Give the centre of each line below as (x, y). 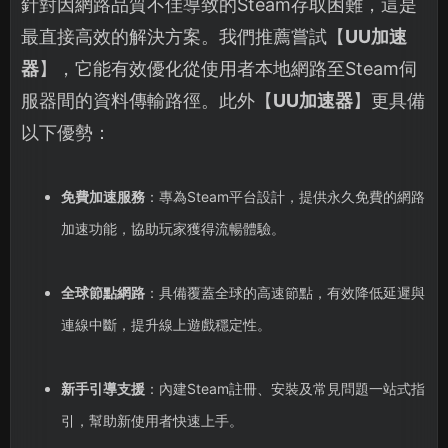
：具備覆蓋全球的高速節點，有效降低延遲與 (284, 293)
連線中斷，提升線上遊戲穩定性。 (165, 325)
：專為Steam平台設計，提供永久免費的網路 (284, 197)
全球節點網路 (102, 293)
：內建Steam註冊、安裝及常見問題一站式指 (284, 389)
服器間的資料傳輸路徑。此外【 (147, 101)
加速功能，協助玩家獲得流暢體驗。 (172, 229)
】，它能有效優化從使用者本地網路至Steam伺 (228, 69)
